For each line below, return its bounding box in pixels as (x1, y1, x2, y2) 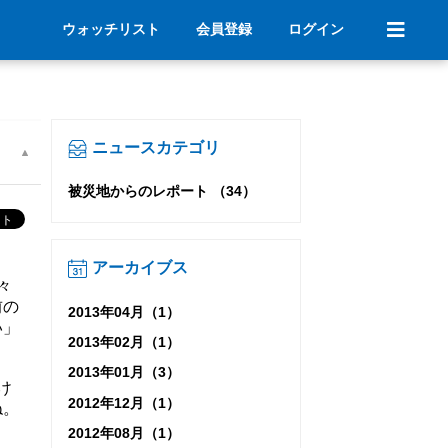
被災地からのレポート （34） (68, 183, 256, 200)
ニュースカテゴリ (88, 139, 220, 156)
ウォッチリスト (62, 20, 160, 38)
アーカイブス (88, 259, 188, 277)
